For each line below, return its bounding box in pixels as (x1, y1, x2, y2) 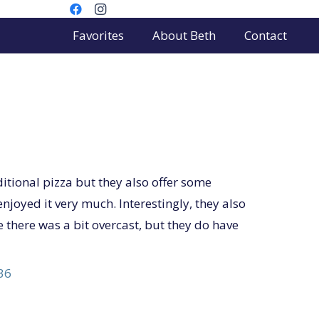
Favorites (72, 27, 124, 43)
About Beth (152, 27, 216, 43)
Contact (244, 27, 287, 43)
